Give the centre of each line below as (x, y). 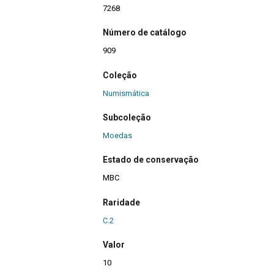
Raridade (121, 202)
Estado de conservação (151, 160)
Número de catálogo (145, 33)
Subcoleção (127, 117)
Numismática (126, 93)
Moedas (117, 135)
